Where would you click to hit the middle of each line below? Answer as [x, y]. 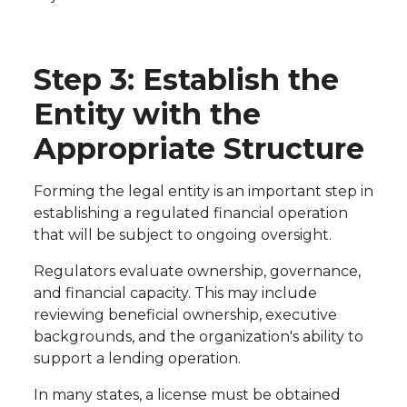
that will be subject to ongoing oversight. [182, 235]
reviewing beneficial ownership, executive [185, 315]
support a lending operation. [137, 359]
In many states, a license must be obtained [187, 395]
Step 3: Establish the [186, 80]
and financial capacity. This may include [175, 293]
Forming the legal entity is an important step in [203, 192]
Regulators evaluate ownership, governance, [197, 272]
